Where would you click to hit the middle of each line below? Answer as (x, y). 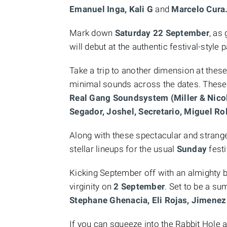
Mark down (91, 33)
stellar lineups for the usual (123, 149)
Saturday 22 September (161, 33)
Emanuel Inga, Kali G (112, 9)
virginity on (92, 186)
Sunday (193, 149)
